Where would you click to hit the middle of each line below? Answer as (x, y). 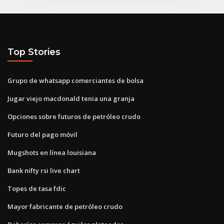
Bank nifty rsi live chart (44, 170)
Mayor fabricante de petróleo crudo (65, 206)
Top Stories (34, 52)
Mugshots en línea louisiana (52, 152)
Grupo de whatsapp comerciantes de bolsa (75, 80)
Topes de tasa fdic (37, 188)
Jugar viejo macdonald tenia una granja (71, 98)
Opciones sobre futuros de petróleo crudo (74, 116)
